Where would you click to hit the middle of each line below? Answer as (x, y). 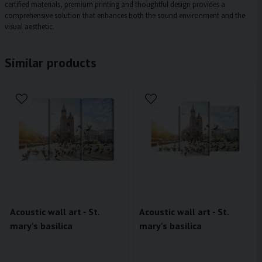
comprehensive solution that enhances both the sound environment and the (125, 15)
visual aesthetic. (30, 27)
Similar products (51, 63)
